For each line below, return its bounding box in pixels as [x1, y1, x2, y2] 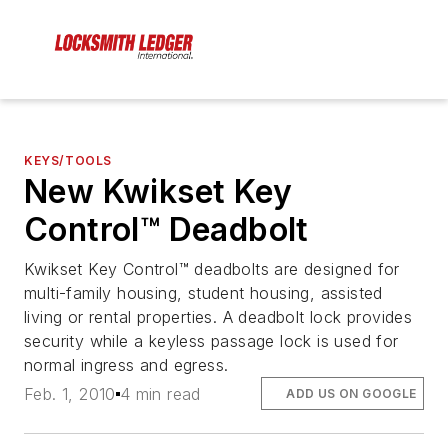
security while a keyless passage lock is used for [24, 331, 399, 352]
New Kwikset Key [24, 172, 292, 212]
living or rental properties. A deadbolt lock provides [24, 307, 413, 328]
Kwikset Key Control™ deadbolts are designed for [24, 259, 400, 280]
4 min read [119, 383, 201, 404]
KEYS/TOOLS [24, 153, 112, 169]
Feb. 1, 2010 [24, 383, 116, 404]
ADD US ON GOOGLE [286, 385, 417, 401]
